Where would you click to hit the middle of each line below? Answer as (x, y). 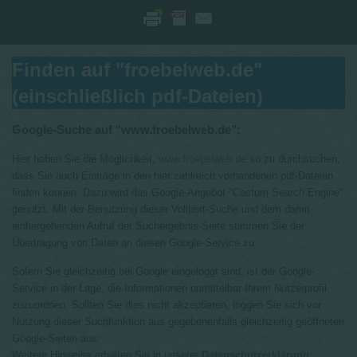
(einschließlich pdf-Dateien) (137, 96)
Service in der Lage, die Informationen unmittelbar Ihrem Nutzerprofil (169, 288)
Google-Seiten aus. (56, 338)
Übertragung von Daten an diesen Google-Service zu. (135, 243)
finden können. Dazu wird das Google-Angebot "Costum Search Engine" (178, 192)
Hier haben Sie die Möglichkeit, (85, 159)
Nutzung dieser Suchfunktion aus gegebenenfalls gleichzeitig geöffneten (178, 322)
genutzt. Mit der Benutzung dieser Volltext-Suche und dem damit (161, 209)
